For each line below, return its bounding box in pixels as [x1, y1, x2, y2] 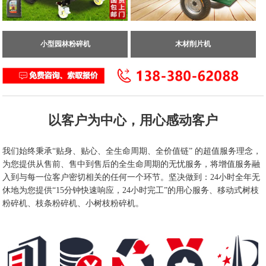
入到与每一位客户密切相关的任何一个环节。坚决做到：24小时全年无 [2, 172, 260, 182]
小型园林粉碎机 [40, 39, 90, 48]
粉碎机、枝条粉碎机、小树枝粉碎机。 [2, 198, 144, 208]
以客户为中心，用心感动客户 [48, 112, 218, 128]
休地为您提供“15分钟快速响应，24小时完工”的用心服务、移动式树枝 [2, 185, 259, 195]
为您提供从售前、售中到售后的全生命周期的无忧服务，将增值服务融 [2, 159, 260, 169]
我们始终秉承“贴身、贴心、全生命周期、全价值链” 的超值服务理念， [2, 146, 261, 156]
